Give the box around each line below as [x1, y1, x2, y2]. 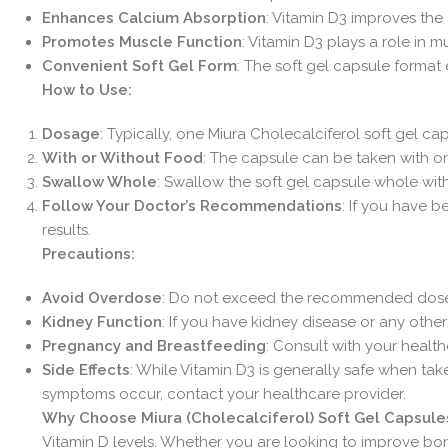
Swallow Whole [41, 172, 157, 191]
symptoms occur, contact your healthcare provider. [41, 384, 406, 403]
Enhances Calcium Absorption [41, 8, 266, 27]
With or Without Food [41, 148, 203, 167]
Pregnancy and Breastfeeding [41, 336, 266, 355]
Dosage [41, 124, 100, 143]
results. [41, 220, 91, 239]
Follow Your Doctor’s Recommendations [41, 196, 342, 215]
